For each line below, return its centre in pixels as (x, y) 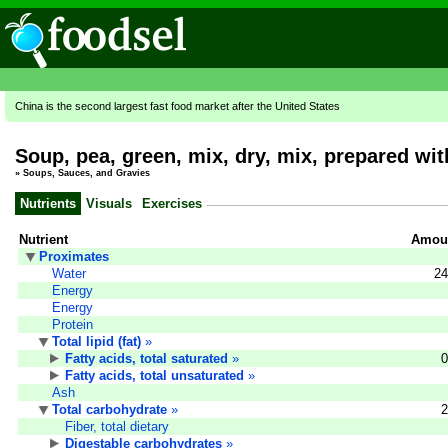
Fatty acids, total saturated (146, 358)
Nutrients (48, 203)
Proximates (74, 256)
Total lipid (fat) (96, 341)
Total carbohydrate (109, 409)
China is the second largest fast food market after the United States (177, 106)
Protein (72, 324)
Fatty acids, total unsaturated (154, 375)
